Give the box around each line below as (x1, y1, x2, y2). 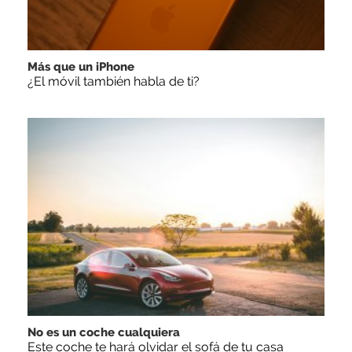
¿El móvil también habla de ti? (27, 73, 200, 89)
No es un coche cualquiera (27, 324, 180, 339)
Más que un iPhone (27, 59, 134, 74)
